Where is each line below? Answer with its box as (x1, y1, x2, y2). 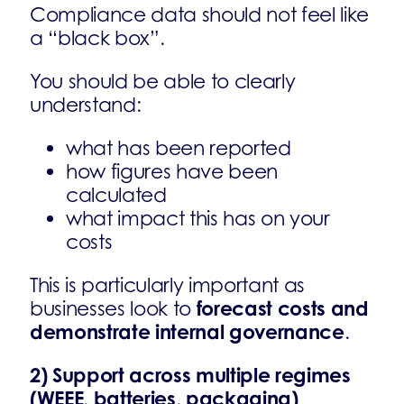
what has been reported (66, 136, 291, 160)
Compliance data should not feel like (30, 3, 370, 26)
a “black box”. (30, 26, 165, 50)
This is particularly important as (30, 273, 306, 297)
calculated (66, 183, 167, 207)
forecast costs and (196, 296, 369, 320)
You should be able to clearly (30, 69, 296, 93)
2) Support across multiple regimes (30, 363, 351, 387)
